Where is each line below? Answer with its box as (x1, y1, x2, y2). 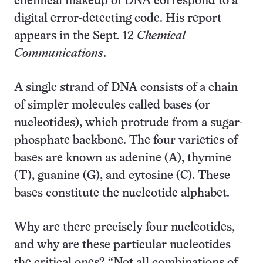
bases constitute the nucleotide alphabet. (14, 188, 230, 199)
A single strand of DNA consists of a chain (14, 82, 238, 93)
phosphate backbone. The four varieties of (14, 135, 238, 146)
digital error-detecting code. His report (14, 13, 221, 24)
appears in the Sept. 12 (14, 31, 137, 42)
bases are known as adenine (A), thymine (14, 153, 231, 164)
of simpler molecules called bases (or (14, 100, 210, 111)
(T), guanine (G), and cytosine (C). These (14, 170, 230, 181)
